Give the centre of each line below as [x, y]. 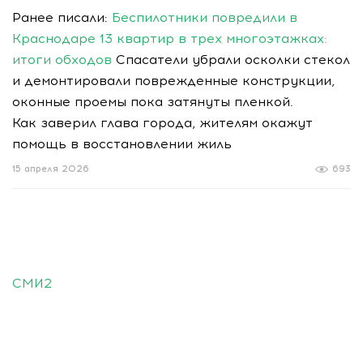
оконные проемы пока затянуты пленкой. [153, 102]
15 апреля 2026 [51, 169]
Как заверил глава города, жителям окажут [162, 123]
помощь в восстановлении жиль [122, 144]
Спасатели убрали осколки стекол [231, 60]
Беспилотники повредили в [205, 17]
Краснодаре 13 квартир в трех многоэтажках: [170, 38]
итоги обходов [62, 60]
